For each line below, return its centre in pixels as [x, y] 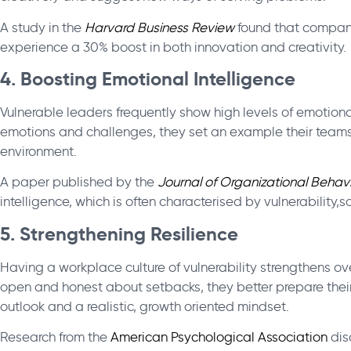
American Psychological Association [219, 337]
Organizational [263, 182]
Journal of [188, 182]
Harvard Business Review [159, 27]
